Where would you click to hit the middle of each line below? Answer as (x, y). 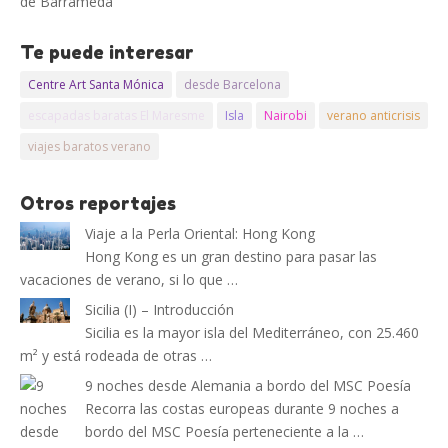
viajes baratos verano (89, 146)
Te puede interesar (107, 52)
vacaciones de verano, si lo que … (129, 279)
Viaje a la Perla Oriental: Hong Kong (200, 233)
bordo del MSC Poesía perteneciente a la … (224, 431)
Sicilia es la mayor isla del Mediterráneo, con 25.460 (252, 332)
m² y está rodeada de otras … (116, 355)
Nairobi (285, 115)
